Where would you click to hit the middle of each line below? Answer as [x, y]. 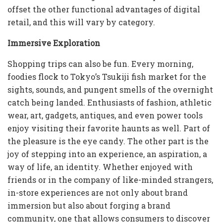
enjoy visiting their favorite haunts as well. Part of [109, 128]
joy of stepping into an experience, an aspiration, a [107, 154]
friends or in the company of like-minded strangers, [110, 180]
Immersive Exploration [54, 43]
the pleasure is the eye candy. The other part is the [108, 141]
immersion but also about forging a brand [89, 206]
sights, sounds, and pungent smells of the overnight [110, 90]
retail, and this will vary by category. [81, 22]
